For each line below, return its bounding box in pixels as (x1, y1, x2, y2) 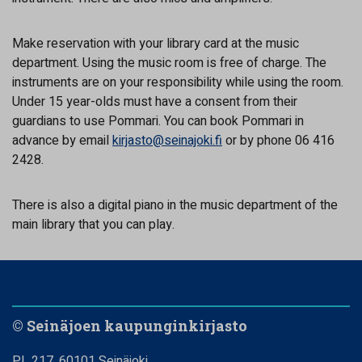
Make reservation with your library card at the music (12, 33, 299, 53)
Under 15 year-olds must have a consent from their (12, 91, 297, 112)
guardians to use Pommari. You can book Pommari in (12, 111, 304, 131)
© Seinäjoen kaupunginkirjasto (12, 315, 247, 335)
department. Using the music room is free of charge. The (12, 53, 326, 73)
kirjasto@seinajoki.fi (112, 130, 222, 150)
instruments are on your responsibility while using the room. (12, 72, 343, 92)
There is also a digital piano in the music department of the (12, 195, 338, 215)
